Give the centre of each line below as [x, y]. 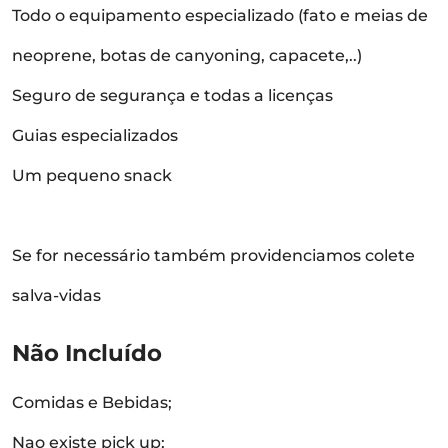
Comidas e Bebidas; [92, 402]
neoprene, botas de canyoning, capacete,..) [187, 55]
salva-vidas [56, 295]
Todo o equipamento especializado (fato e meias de [220, 15]
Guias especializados [95, 135]
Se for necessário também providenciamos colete [213, 255]
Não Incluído [87, 353]
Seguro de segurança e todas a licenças [172, 95]
